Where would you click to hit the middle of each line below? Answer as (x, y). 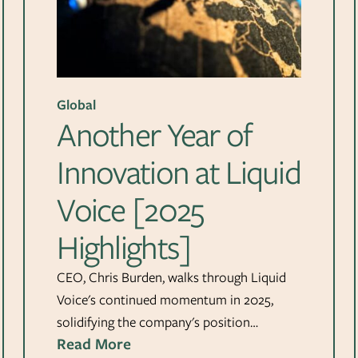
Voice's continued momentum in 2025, (165, 300)
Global (77, 105)
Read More (94, 344)
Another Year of (155, 135)
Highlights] (124, 248)
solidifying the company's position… (158, 322)
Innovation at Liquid (179, 173)
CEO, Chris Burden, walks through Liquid (172, 278)
